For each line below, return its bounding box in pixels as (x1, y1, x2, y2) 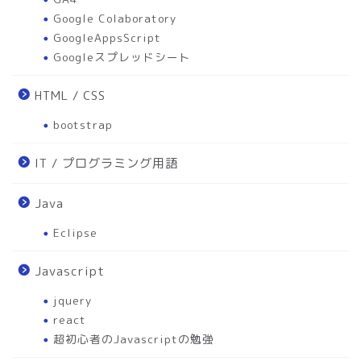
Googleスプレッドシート (53, 48, 191, 64)
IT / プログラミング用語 (35, 154, 178, 172)
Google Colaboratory (53, 10, 176, 26)
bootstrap (53, 116, 113, 132)
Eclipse (53, 224, 98, 240)
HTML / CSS (35, 86, 106, 104)
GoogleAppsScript (53, 29, 161, 45)
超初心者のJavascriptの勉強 (53, 330, 214, 346)
